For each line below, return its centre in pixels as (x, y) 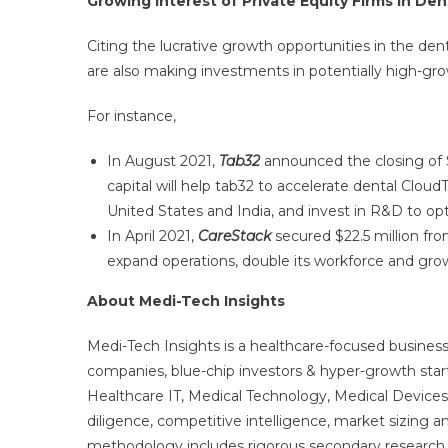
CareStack (234, 236)
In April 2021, (152, 236)
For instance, (131, 116)
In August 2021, (163, 161)
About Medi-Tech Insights (186, 301)
